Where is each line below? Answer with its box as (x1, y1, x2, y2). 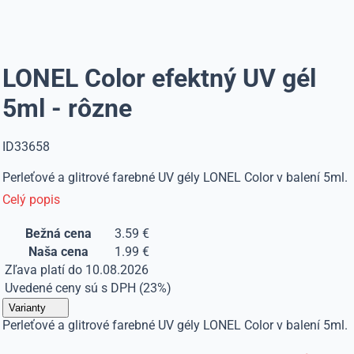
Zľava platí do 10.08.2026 (5, 262, 149, 277)
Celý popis (2, 192, 61, 207)
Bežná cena (24, 226, 92, 241)
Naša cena (28, 244, 88, 259)
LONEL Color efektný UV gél (2, 63, 317, 93)
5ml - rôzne (2, 93, 133, 123)
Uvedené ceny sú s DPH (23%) (5, 281, 172, 296)
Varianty (9, 302, 47, 314)
